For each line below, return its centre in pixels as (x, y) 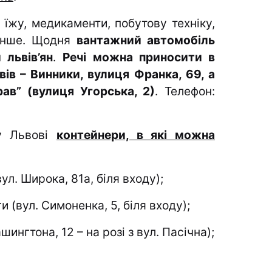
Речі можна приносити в (139, 57)
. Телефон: (185, 91)
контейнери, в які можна (136, 135)
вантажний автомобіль (146, 40)
